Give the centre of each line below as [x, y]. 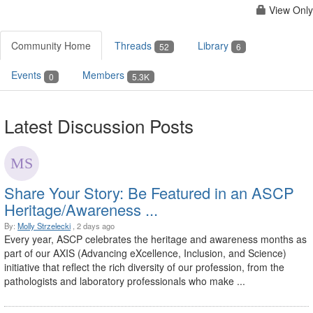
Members [105, 75]
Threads [134, 45]
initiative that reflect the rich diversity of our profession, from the [144, 267]
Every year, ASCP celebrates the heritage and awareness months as [155, 239]
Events [28, 75]
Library [214, 45]
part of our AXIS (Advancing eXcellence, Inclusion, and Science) [145, 253]
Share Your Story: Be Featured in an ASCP [149, 192]
